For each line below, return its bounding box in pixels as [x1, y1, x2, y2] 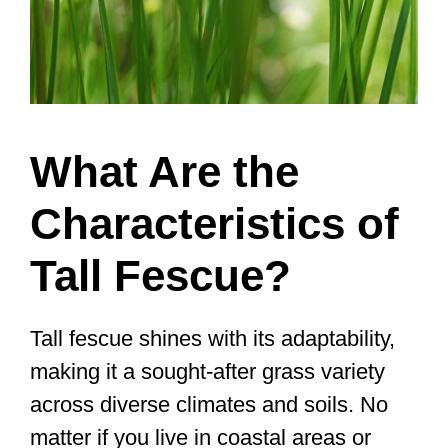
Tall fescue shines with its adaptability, [30, 325, 395, 351]
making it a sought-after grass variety [30, 358, 385, 384]
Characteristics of [30, 198, 399, 248]
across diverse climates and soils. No [30, 391, 388, 417]
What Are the [30, 146, 299, 196]
